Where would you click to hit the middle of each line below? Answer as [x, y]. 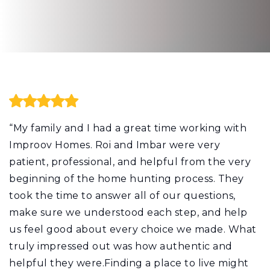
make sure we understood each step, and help [128, 212]
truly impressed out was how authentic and [121, 246]
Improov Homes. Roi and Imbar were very [115, 145]
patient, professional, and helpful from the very [130, 162]
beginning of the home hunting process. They [127, 178]
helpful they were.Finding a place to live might [129, 263]
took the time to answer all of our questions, [122, 195]
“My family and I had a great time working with [128, 128]
